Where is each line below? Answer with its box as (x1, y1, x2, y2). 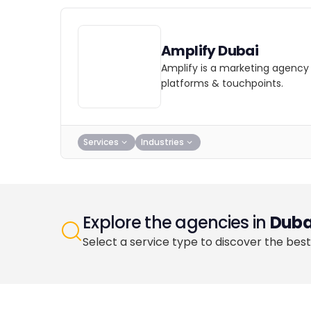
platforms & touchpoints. (161, 76, 283, 90)
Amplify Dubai (161, 41, 259, 60)
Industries (141, 135, 184, 148)
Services (83, 135, 119, 148)
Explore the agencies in (83, 211, 270, 234)
